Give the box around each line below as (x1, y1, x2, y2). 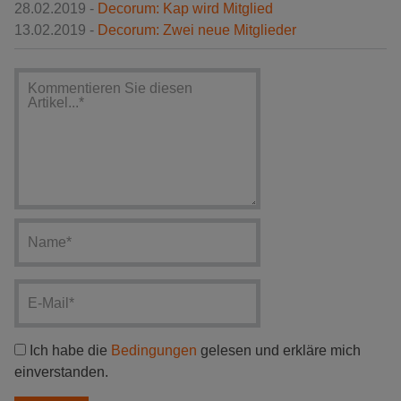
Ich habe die (26, 342, 111, 358)
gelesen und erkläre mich (197, 342, 361, 358)
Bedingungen (111, 342, 197, 358)
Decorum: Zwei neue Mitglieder (98, 21, 296, 38)
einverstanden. (14, 363, 108, 380)
